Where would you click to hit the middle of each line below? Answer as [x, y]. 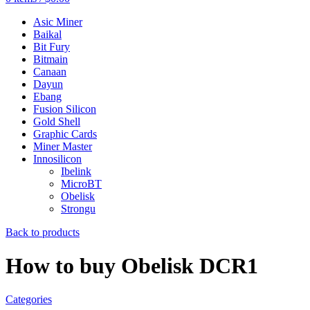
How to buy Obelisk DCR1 [132, 265]
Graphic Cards [65, 134]
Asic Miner [58, 21]
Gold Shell [57, 121]
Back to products [43, 232]
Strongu [78, 208]
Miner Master [63, 146]
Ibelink [76, 171]
